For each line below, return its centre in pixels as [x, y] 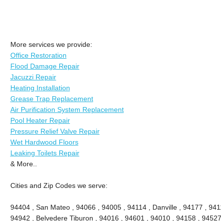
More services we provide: [51, 44]
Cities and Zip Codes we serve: [59, 185]
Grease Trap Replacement [52, 98]
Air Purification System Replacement [67, 109]
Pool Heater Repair [40, 120]
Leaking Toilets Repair [45, 153]
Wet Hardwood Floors [44, 142]
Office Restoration [38, 55]
